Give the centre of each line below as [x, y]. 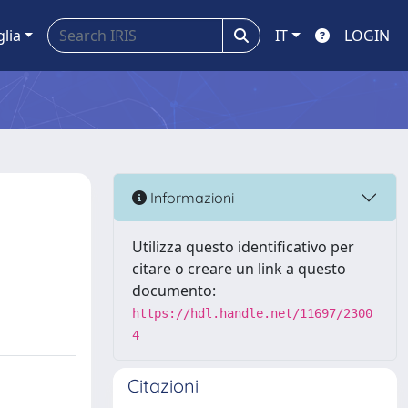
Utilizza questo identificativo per [243, 247]
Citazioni [163, 386]
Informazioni [190, 197]
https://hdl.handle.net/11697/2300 [252, 313]
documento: [174, 291]
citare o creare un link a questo [239, 269]
